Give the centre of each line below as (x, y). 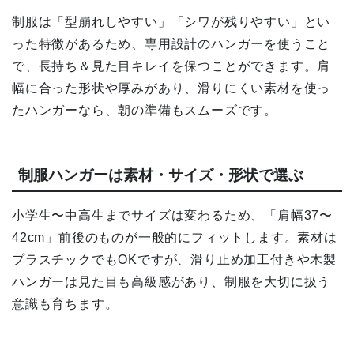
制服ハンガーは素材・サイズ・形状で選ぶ (161, 175)
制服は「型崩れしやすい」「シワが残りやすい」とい (171, 21)
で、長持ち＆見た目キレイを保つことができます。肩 (171, 66)
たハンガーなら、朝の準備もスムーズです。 (145, 110)
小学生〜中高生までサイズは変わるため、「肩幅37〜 (172, 215)
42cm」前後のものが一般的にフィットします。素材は (175, 237)
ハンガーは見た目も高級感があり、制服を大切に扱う (171, 281)
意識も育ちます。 (65, 303)
